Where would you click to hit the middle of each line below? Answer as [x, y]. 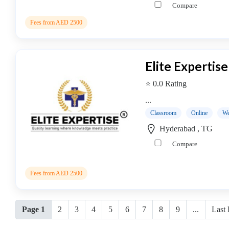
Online [199, 113]
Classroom [163, 113]
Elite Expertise [187, 66]
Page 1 [33, 209]
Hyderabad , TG [185, 129]
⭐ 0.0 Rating [166, 84]
